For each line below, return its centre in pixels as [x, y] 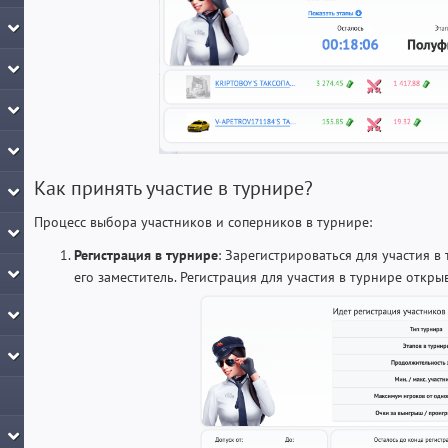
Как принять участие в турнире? [173, 188]
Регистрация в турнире [146, 255]
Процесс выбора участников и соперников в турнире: [203, 222]
